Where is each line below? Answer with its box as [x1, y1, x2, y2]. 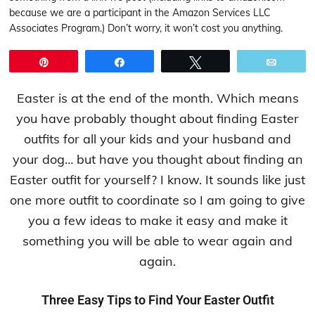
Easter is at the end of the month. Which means [16, 90, 299, 106]
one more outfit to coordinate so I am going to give [10, 192, 305, 208]
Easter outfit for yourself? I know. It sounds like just [10, 172, 305, 188]
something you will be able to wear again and [22, 233, 292, 249]
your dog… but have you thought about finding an [12, 151, 303, 167]
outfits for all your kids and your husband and [24, 131, 291, 147]
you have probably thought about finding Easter [16, 110, 299, 127]
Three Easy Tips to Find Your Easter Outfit [41, 292, 274, 307]
